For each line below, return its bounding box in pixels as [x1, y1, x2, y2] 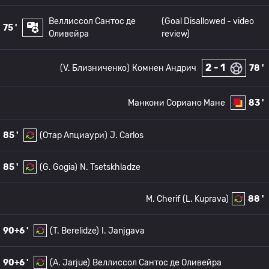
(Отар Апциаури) [40, 130, 107, 141]
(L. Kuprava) [183, 193, 229, 204]
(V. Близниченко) [60, 62, 130, 73]
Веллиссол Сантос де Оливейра [92, 257, 222, 268]
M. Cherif [146, 193, 180, 204]
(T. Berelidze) [50, 225, 99, 236]
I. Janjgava [101, 225, 145, 236]
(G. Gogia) [40, 162, 77, 172]
